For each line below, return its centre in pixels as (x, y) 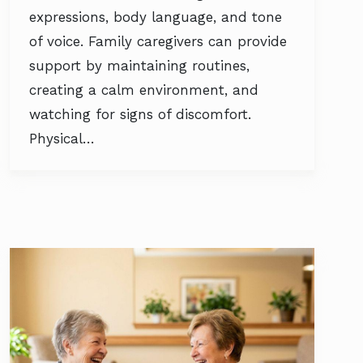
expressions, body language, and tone (156, 17)
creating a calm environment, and (144, 90)
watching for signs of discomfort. (140, 114)
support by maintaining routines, (139, 66)
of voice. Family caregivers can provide (158, 41)
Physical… (62, 139)
